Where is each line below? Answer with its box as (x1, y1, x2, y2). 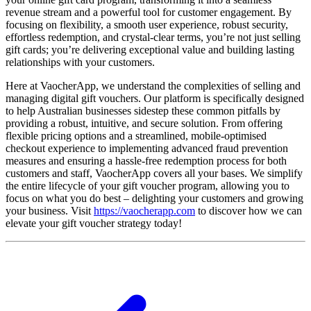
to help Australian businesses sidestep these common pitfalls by (6, 105, 280, 117)
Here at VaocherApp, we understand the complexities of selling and (6, 80, 301, 92)
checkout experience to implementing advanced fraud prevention (6, 142, 288, 155)
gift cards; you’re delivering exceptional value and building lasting (6, 44, 294, 56)
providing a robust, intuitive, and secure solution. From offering (6, 117, 283, 130)
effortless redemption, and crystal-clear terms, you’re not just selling (6, 31, 301, 44)
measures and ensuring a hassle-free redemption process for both (6, 155, 287, 167)
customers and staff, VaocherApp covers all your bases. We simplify (6, 167, 303, 180)
